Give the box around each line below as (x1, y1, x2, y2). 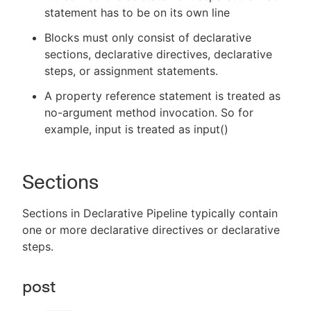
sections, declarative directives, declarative (44, 47, 272, 61)
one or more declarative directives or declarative (22, 223, 280, 237)
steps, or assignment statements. (44, 64, 218, 78)
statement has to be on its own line (44, 6, 230, 19)
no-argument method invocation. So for (44, 106, 253, 119)
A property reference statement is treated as (44, 89, 280, 103)
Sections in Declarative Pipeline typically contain (22, 206, 278, 220)
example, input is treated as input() (44, 122, 228, 136)
